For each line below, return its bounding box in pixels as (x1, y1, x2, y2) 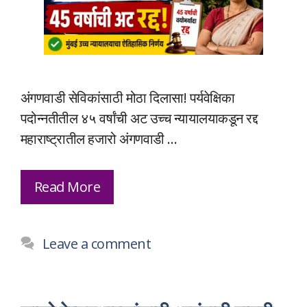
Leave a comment (42, 234, 151, 253)
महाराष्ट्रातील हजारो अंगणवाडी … (21, 129, 177, 148)
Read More (34, 177, 101, 196)
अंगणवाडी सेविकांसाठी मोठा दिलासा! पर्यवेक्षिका (21, 88, 235, 107)
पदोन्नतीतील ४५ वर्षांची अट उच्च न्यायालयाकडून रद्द (21, 108, 258, 127)
